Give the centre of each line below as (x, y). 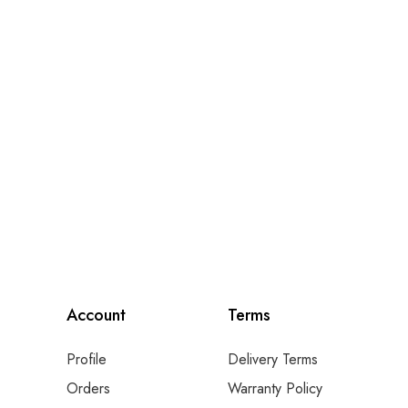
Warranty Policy (275, 388)
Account (97, 315)
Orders (89, 388)
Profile (87, 359)
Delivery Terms (272, 359)
